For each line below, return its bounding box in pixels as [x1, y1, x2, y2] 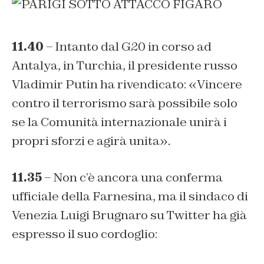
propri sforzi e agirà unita [12, 133, 160, 149]
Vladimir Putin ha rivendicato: [12, 77, 189, 93]
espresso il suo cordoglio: [12, 226, 157, 242]
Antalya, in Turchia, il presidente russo [12, 58, 237, 74]
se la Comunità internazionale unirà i [12, 114, 227, 130]
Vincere [197, 77, 242, 93]
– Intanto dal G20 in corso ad [44, 39, 212, 55]
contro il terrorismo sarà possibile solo [12, 95, 237, 111]
